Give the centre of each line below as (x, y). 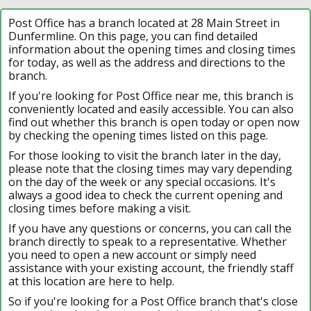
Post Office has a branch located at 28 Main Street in (144, 23)
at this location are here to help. (91, 281)
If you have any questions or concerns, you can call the (150, 228)
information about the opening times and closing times (152, 49)
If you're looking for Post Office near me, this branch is (151, 95)
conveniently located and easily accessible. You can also (151, 109)
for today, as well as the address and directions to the (147, 62)
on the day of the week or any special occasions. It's (142, 182)
